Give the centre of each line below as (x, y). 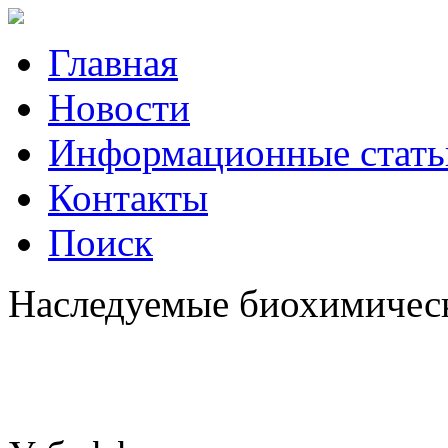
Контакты (128, 197)
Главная (113, 62)
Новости (119, 107)
